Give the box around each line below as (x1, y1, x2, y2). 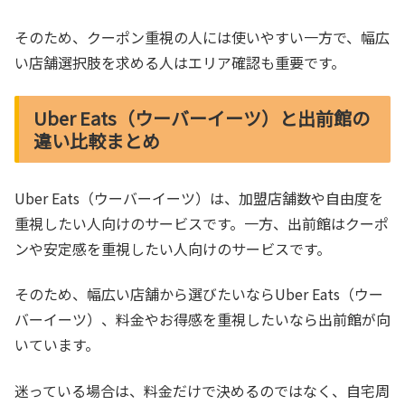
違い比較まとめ (33, 127, 160, 154)
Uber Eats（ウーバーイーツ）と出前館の (33, 104, 370, 131)
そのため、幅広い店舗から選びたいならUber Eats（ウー (14, 283, 383, 306)
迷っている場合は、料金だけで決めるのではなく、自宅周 (14, 379, 390, 401)
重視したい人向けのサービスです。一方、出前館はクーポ (14, 212, 389, 234)
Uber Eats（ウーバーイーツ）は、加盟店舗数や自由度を (14, 186, 383, 209)
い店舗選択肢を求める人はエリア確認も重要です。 (14, 52, 345, 74)
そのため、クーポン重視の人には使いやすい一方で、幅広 (14, 26, 390, 49)
